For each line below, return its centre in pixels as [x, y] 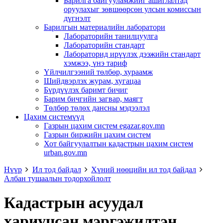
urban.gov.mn [65, 153]
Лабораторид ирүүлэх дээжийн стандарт [132, 54]
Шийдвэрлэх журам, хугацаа [92, 81]
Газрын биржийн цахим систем [97, 135]
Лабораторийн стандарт [104, 45]
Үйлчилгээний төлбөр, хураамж [98, 72]
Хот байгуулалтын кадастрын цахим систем [118, 144]
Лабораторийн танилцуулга [111, 36]
